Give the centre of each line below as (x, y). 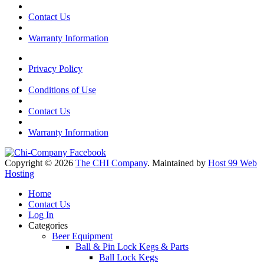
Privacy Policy (55, 69)
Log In (41, 215)
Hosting (19, 174)
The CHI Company (111, 163)
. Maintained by (178, 163)
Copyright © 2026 (40, 163)
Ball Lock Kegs (128, 258)
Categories (48, 226)
